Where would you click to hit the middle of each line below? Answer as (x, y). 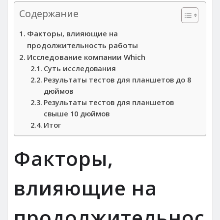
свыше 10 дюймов (76, 114)
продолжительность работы (83, 45)
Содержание (49, 14)
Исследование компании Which (86, 57)
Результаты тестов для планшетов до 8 (117, 80)
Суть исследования (80, 69)
